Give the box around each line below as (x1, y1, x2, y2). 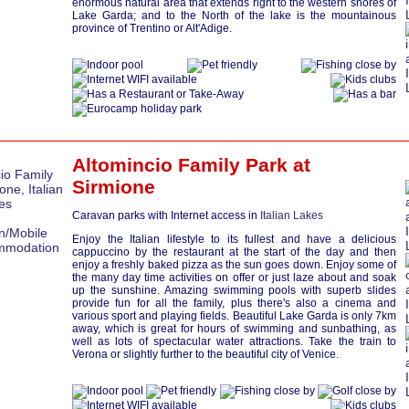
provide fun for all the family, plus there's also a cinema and (72, 297, 396, 309)
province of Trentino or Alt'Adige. (72, 22, 232, 35)
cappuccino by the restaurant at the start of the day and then (72, 246, 396, 258)
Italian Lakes (260, 209, 323, 222)
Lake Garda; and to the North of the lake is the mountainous (72, 9, 396, 22)
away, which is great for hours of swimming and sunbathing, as (72, 322, 396, 335)
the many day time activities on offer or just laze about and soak (72, 271, 396, 284)
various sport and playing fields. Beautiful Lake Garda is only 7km (72, 309, 396, 322)
